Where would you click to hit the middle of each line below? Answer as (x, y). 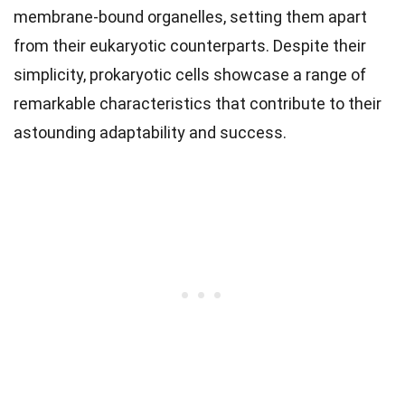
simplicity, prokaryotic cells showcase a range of (190, 74)
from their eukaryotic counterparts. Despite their (190, 45)
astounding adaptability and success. (150, 132)
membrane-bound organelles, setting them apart (190, 16)
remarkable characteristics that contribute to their (198, 103)
